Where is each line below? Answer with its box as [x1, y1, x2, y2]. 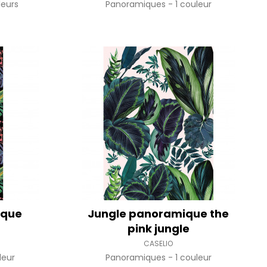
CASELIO [144, 238, 173, 249]
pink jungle [127, 221, 190, 236]
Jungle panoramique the [88, 206, 229, 221]
